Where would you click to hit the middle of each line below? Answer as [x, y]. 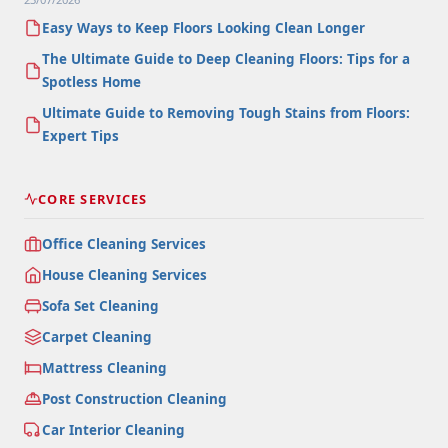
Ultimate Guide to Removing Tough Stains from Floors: [226, 112]
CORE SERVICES [93, 198]
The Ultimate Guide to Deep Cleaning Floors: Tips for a [226, 58]
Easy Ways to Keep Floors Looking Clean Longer [203, 27]
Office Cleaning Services [124, 243]
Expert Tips [80, 135]
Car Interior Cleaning [113, 429]
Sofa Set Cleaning [100, 305]
